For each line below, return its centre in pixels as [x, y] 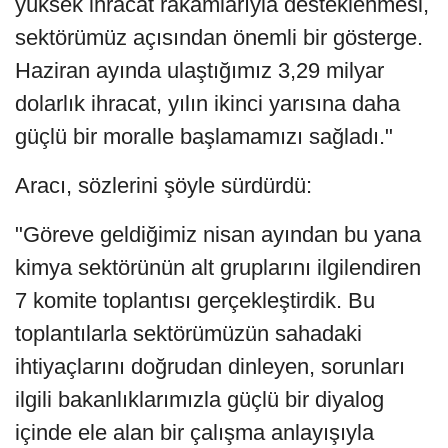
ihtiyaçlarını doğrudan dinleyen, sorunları [210, 367]
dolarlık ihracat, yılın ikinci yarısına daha [207, 104]
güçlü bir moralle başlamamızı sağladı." [204, 137]
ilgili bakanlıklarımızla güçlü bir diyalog [199, 400]
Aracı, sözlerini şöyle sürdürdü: [163, 186]
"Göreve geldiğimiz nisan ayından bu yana [218, 235]
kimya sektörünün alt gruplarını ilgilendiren [218, 268]
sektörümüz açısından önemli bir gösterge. [219, 38]
